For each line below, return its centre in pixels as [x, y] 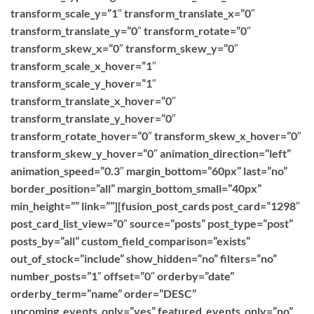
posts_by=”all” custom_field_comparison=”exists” [130, 241]
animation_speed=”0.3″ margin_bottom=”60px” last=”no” [149, 171]
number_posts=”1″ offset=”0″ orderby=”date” [122, 276]
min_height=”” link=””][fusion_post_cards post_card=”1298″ [155, 206]
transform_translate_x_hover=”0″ [93, 101]
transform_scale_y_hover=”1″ [83, 83]
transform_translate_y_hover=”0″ [93, 118]
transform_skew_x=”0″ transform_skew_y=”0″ [124, 48]
